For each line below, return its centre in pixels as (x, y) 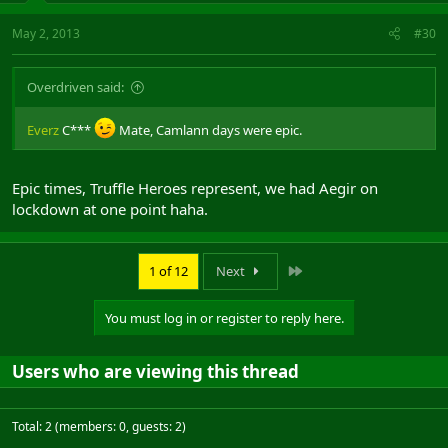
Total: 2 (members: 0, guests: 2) (99, 426)
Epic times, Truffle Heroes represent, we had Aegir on (195, 188)
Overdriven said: (75, 86)
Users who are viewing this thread (155, 371)
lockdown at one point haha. (110, 209)
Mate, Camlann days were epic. (209, 129)
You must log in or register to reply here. (224, 318)
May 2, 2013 (46, 33)
